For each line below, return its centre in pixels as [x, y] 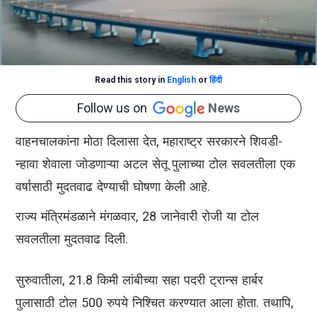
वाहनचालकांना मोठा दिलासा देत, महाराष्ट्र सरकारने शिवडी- [149, 142]
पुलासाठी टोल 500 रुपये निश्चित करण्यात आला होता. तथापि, [154, 303]
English [181, 80]
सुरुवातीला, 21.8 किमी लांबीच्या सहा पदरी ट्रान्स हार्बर [139, 280]
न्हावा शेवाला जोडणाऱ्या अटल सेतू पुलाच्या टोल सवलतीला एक [155, 164]
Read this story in [131, 80]
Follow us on [115, 108]
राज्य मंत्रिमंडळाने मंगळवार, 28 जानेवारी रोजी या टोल [137, 217]
